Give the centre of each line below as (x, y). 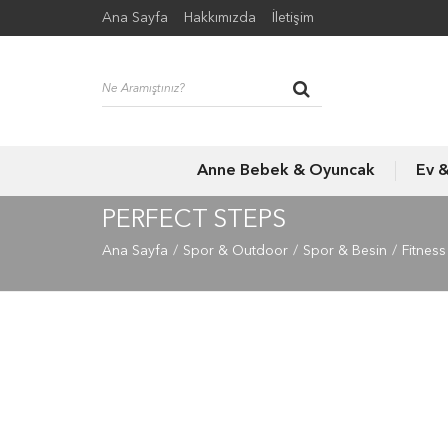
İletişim (293, 18)
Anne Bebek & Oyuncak (286, 171)
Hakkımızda (220, 18)
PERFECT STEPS (194, 221)
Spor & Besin (345, 251)
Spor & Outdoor (235, 251)
